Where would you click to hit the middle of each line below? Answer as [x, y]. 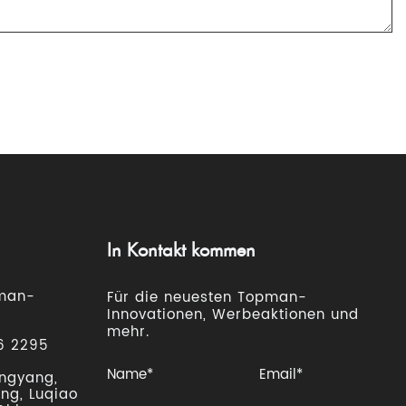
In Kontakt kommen [181, 251]
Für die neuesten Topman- [207, 298]
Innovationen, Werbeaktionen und [232, 315]
